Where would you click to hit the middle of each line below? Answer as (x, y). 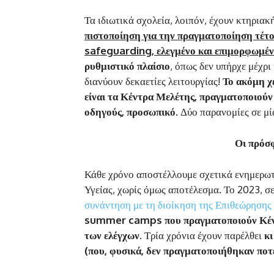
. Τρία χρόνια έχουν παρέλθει (202, 235)
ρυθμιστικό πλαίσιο (127, 65)
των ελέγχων (112, 235)
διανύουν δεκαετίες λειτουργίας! (154, 81)
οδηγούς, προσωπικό (130, 111)
